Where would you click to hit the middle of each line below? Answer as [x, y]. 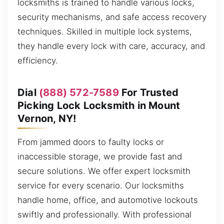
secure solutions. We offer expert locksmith [104, 171]
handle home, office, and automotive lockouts [108, 200]
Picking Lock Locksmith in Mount [99, 105]
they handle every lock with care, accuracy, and [111, 46]
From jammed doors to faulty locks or [91, 142]
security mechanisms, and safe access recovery [112, 17]
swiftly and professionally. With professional [104, 215]
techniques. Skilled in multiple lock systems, [105, 32]
